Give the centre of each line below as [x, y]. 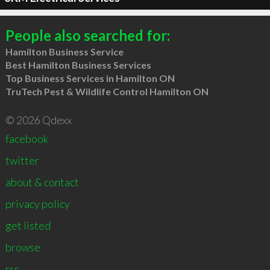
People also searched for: [87, 35]
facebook [27, 139]
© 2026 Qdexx [38, 120]
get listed [28, 225]
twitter [22, 160]
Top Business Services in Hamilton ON [90, 78]
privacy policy [37, 204]
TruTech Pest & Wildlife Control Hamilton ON [107, 91]
